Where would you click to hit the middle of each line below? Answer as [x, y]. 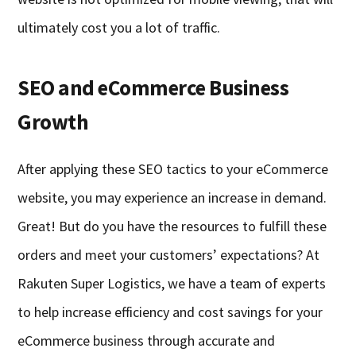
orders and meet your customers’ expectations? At [169, 255]
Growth [53, 122]
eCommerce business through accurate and [147, 341]
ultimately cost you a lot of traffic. [119, 28]
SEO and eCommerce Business [153, 88]
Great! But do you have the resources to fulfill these [172, 226]
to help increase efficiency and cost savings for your [170, 312]
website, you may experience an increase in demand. [172, 198]
